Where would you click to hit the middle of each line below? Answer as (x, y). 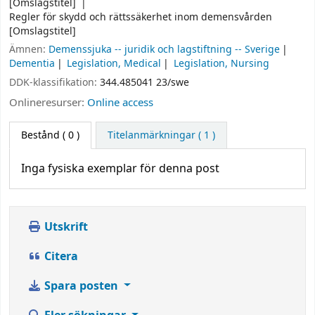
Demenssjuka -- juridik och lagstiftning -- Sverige (164, 50)
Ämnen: (29, 50)
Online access (120, 102)
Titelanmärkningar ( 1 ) (161, 135)
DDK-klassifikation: (54, 83)
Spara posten (81, 286)
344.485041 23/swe (144, 83)
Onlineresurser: (48, 102)
